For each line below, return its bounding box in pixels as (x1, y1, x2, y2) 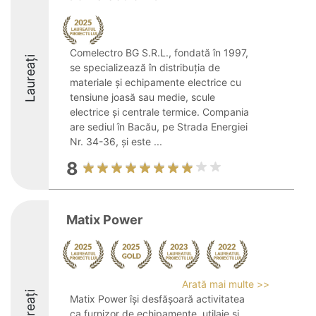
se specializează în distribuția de (70, 61, 220, 73)
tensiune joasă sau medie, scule (70, 91, 215, 103)
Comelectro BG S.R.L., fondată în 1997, (70, 47, 248, 59)
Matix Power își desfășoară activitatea (70, 293, 245, 305)
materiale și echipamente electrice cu (70, 76, 241, 88)
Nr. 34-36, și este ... (70, 135, 162, 147)
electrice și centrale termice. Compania (70, 106, 249, 118)
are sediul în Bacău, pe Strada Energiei (70, 121, 248, 133)
